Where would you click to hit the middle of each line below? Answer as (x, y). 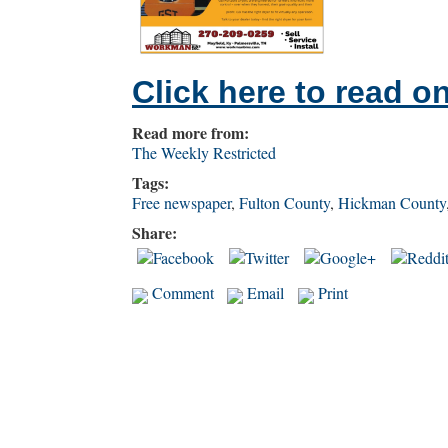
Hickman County (392, 203)
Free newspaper (181, 203)
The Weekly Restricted (204, 153)
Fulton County (284, 203)
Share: (157, 233)
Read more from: (190, 133)
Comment (181, 293)
